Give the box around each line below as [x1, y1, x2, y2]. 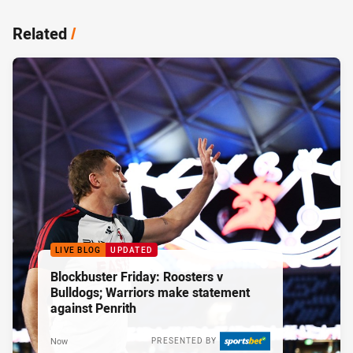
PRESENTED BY [151, 336, 217, 347]
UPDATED [110, 245, 153, 256]
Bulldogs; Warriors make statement [50, 284, 250, 302]
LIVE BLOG [55, 245, 102, 256]
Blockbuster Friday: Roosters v [50, 268, 163, 286]
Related [13, 23, 67, 45]
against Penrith [50, 299, 136, 318]
